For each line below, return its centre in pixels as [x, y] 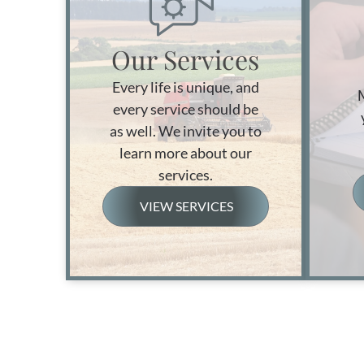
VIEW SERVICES [186, 206]
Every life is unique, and [185, 87]
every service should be [185, 108]
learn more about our [185, 152]
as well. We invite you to [185, 130]
